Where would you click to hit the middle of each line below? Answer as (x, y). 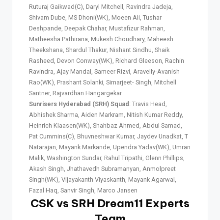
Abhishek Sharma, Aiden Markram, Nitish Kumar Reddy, (106, 114)
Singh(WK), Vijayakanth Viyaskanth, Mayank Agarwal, (103, 179)
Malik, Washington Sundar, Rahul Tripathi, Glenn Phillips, (107, 158)
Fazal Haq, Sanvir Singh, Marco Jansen (83, 190)
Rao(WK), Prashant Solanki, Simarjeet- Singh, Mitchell (103, 82)
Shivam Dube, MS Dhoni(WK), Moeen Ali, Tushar (95, 17)
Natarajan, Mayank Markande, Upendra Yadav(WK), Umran (110, 147)
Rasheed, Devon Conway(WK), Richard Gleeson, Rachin (107, 60)
